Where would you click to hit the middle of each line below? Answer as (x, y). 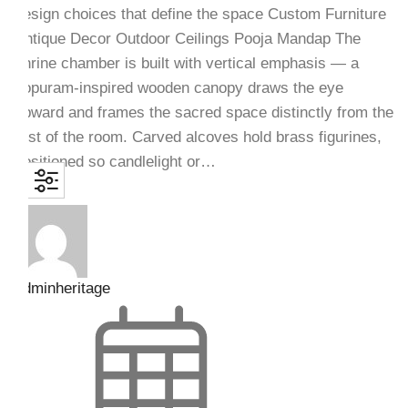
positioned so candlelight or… (115, 162)
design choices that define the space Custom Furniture (200, 15)
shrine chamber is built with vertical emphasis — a (186, 64)
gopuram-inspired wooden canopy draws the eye (178, 88)
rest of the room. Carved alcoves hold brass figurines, (198, 138)
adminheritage (62, 289)
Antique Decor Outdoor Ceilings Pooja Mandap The (187, 39)
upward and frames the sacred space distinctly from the (204, 113)
